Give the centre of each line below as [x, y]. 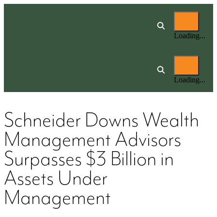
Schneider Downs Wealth [101, 121]
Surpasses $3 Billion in [89, 160]
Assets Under [56, 179]
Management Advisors [93, 140]
